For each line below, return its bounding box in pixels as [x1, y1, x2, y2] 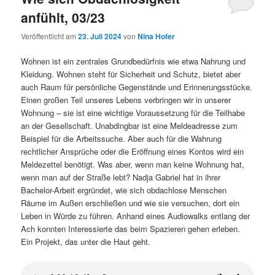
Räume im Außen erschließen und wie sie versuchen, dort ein [21, 197, 240, 209]
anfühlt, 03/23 [21, 7, 106, 26]
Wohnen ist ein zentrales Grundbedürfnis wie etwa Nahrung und [21, 55, 246, 68]
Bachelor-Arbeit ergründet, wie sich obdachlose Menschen [21, 184, 227, 196]
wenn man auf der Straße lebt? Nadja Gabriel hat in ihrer [21, 171, 221, 184]
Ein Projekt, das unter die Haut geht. [21, 236, 151, 248]
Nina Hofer [137, 31, 176, 42]
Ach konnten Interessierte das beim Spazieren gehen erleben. [21, 223, 241, 235]
